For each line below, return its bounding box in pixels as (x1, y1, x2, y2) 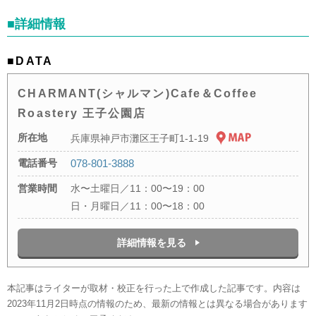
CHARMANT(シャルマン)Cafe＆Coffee (18, 87, 258, 100)
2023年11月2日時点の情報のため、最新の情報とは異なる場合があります (7, 298, 308, 310)
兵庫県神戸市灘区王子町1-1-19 (71, 133, 209, 145)
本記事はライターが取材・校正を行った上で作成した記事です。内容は (7, 283, 301, 294)
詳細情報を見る (116, 237, 186, 249)
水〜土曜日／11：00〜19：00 (71, 182, 205, 194)
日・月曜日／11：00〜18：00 (71, 200, 205, 212)
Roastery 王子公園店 (18, 107, 147, 120)
